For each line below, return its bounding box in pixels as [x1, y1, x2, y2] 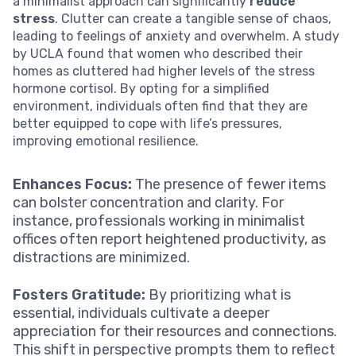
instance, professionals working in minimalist [13, 212, 305, 230]
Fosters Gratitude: [13, 286, 145, 304]
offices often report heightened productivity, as [13, 230, 326, 249]
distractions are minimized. [13, 249, 190, 267]
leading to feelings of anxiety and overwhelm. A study [13, 29, 339, 44]
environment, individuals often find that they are [13, 99, 308, 114]
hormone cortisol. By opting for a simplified [13, 81, 269, 97]
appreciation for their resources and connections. [13, 323, 337, 341]
